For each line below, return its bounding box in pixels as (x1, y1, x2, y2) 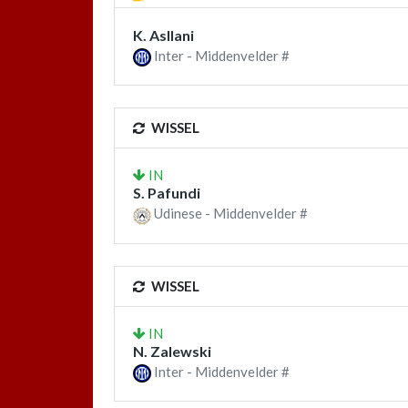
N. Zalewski (133, 342, 211, 360)
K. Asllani (133, 26, 194, 45)
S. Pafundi (133, 184, 200, 202)
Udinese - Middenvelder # (151, 205, 308, 222)
